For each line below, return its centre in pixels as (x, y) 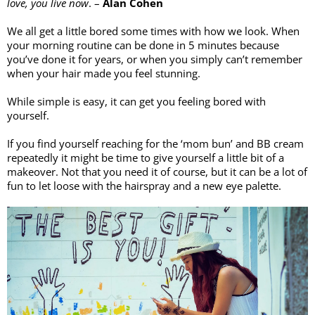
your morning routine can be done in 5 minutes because (143, 45)
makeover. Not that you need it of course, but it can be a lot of (157, 172)
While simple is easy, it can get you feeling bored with (136, 101)
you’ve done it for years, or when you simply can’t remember (155, 59)
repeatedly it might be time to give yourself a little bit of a (146, 157)
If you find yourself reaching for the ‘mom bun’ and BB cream (155, 143)
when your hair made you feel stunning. (105, 73)
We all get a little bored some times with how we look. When (153, 31)
